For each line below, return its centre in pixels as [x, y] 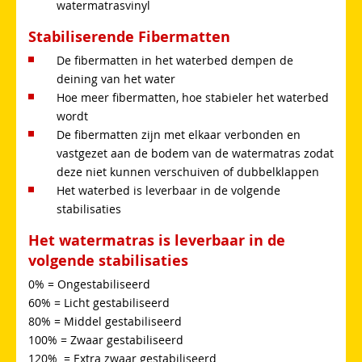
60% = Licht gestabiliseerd [99, 302]
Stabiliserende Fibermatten [129, 36]
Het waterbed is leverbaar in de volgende [168, 190]
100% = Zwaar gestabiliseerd [106, 339]
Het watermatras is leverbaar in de [157, 240]
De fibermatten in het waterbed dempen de [175, 60]
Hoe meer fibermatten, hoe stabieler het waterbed [193, 97]
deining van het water [116, 78]
